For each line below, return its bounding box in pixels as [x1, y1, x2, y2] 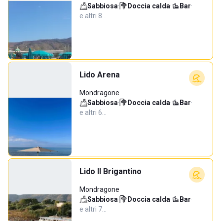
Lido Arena [79, 70, 120, 79]
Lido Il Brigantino [79, 167, 142, 176]
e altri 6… [79, 109, 107, 116]
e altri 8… [79, 12, 107, 20]
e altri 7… [79, 205, 107, 213]
